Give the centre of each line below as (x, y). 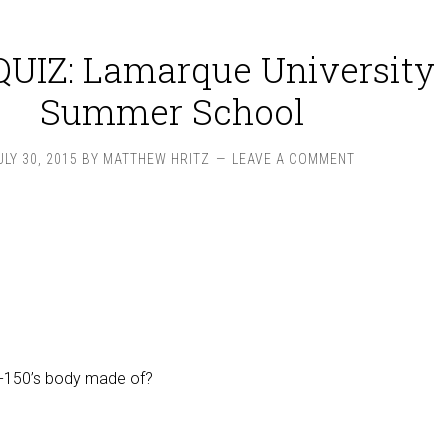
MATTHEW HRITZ (156, 159)
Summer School (172, 111)
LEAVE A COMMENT (293, 159)
